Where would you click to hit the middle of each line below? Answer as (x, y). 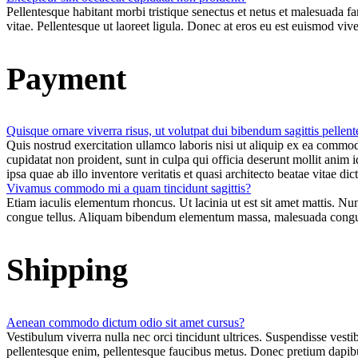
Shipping (67, 270)
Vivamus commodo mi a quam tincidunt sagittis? (129, 189)
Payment (66, 79)
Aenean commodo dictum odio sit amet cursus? (125, 322)
